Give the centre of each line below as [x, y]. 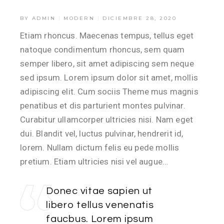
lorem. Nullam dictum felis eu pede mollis [100, 147]
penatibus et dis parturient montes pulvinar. [103, 105]
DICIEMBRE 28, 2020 [140, 18]
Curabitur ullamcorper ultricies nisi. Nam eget [107, 119]
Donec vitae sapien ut [99, 191]
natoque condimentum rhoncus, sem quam [102, 49]
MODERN [79, 18]
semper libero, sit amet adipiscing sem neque [107, 63]
